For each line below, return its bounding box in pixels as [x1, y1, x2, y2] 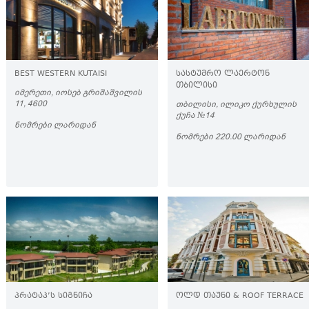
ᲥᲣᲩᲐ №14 [176, 110, 215, 121]
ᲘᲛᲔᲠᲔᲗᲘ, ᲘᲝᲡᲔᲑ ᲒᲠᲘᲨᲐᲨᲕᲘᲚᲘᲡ [14, 87, 142, 98]
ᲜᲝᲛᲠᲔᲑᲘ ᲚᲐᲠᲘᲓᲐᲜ [14, 119, 96, 130]
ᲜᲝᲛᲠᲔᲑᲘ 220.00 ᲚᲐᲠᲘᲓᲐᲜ [176, 131, 286, 142]
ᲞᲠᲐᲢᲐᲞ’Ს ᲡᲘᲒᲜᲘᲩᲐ [14, 290, 92, 302]
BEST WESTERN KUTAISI [14, 68, 107, 80]
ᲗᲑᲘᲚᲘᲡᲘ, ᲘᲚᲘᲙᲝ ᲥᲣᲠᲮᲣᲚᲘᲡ [176, 99, 297, 110]
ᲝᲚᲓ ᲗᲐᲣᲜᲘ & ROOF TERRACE [176, 290, 303, 302]
